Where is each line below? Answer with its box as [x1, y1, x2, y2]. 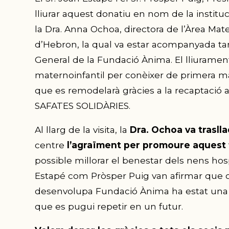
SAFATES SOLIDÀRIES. [34, 100, 130, 111]
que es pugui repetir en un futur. [34, 200, 183, 212]
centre [34, 139, 67, 150]
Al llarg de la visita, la [34, 124, 130, 135]
